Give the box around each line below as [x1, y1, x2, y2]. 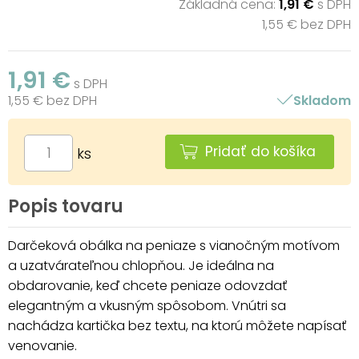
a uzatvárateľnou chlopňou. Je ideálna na [8, 256, 274, 275]
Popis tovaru [8, 193, 123, 219]
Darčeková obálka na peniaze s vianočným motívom [8, 236, 340, 255]
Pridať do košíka [205, 141, 316, 161]
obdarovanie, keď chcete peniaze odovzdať [8, 276, 287, 295]
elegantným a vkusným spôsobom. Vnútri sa [8, 296, 286, 315]
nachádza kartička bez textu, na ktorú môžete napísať [8, 316, 346, 335]
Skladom [292, 91, 351, 110]
